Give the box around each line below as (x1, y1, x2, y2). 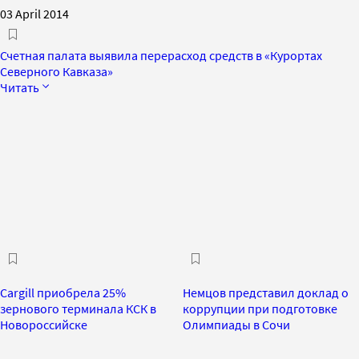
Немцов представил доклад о (183, 284, 349, 301)
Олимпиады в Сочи (183, 316, 290, 333)
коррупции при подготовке (183, 300, 337, 317)
